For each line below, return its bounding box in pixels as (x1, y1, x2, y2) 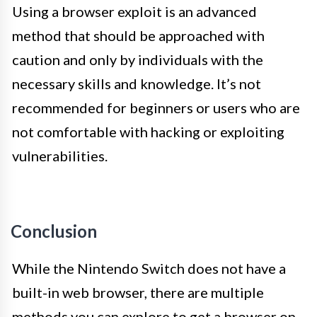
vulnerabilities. (12, 147, 108, 164)
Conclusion (11, 221, 97, 241)
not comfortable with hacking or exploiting (12, 123, 284, 140)
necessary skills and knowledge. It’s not (12, 75, 261, 92)
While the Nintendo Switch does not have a (12, 260, 286, 277)
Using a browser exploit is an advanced (12, 3, 257, 20)
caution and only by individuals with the (12, 51, 263, 68)
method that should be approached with (12, 27, 265, 44)
